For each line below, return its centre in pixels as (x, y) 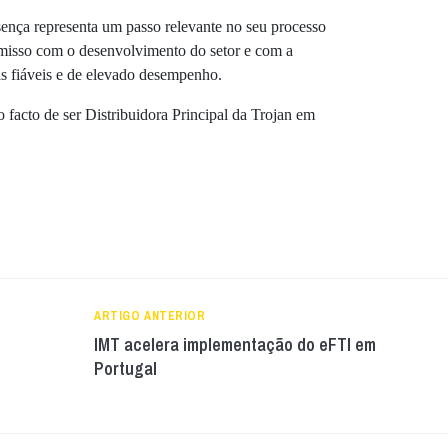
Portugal (125, 368)
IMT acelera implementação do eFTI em (235, 344)
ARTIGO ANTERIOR (150, 316)
